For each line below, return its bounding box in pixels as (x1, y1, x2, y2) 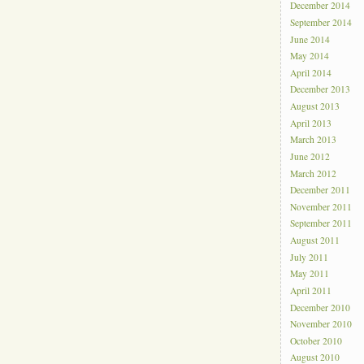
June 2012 (290, 150, 331, 163)
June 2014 (290, 32, 331, 45)
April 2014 (290, 67, 332, 80)
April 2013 (290, 116, 332, 129)
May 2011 (290, 267, 330, 280)
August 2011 (290, 234, 340, 247)
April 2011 (290, 284, 332, 297)
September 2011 (290, 217, 353, 230)
